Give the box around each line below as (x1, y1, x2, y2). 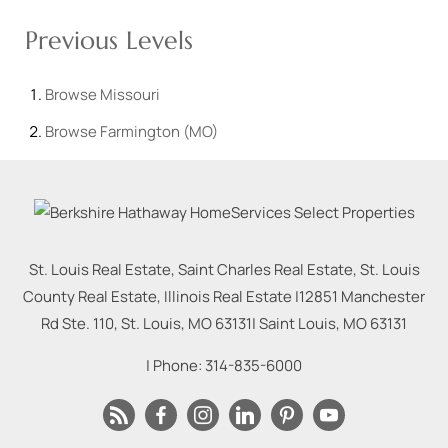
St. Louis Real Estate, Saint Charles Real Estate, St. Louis (28, 258, 420, 280)
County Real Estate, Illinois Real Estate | (23, 285, 299, 307)
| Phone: (146, 354, 205, 376)
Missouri (100, 83, 160, 105)
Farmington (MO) (100, 120, 218, 142)
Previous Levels (25, 24, 193, 56)
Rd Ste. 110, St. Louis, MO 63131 (41, 312, 252, 334)
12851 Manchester (299, 285, 425, 307)
